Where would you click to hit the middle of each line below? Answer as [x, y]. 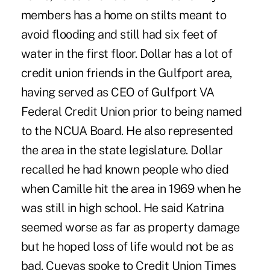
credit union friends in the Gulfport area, [127, 73]
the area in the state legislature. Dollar [122, 150]
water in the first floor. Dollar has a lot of [127, 53]
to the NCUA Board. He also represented [127, 130]
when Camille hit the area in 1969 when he [131, 188]
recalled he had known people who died [125, 169]
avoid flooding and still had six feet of [119, 34]
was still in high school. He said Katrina [122, 208]
